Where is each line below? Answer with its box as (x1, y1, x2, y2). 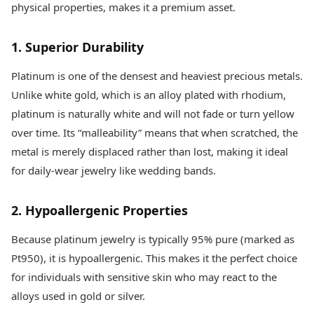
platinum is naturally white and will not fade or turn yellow (11, 107, 294, 121)
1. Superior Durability (11, 39, 144, 56)
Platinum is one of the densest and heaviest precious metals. (11, 69, 303, 83)
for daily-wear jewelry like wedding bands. (11, 163, 216, 178)
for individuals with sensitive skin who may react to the (11, 270, 277, 285)
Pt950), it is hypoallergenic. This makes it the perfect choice (11, 251, 297, 266)
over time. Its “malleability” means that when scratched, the (11, 125, 298, 140)
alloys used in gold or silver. (11, 289, 145, 303)
